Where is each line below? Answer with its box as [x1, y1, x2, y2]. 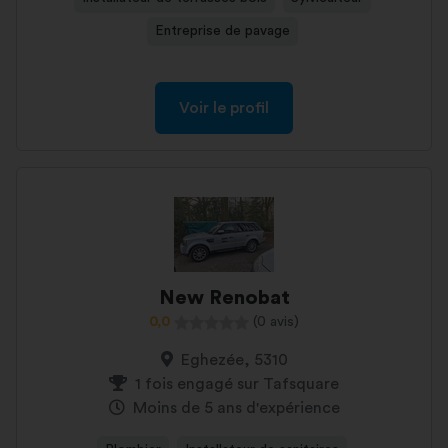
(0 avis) [253, 315, 299, 329]
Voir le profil [179, 100, 269, 116]
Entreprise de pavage [154, 24, 290, 38]
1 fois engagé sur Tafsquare [135, 376, 339, 392]
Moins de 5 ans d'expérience [132, 400, 340, 416]
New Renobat [158, 288, 290, 308]
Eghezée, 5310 [180, 352, 288, 368]
